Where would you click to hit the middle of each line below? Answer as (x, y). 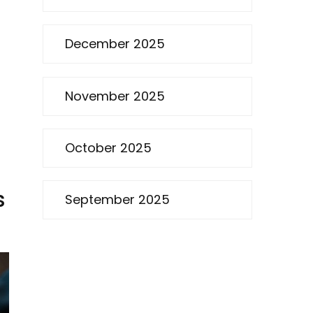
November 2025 (115, 96)
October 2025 (108, 147)
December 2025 (115, 44)
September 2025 (117, 200)
